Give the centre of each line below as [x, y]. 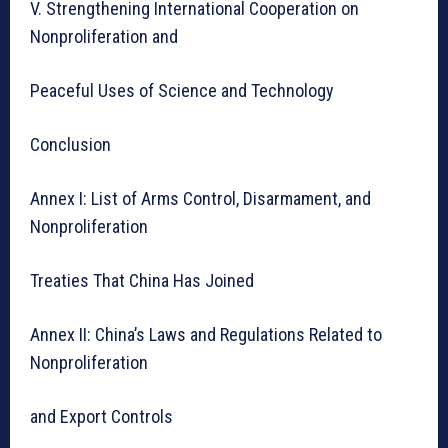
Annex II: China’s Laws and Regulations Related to [206, 334]
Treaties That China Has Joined [142, 280]
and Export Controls [101, 416]
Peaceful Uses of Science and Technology [182, 90]
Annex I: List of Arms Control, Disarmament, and [200, 198]
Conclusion [70, 144]
